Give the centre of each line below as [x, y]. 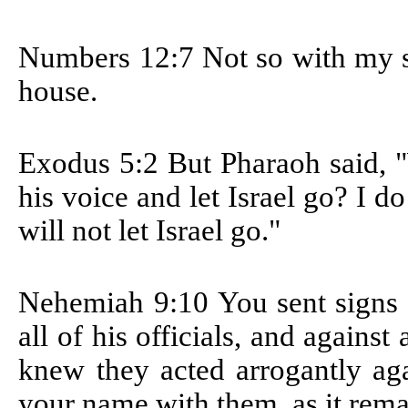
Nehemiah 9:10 [118, 303]
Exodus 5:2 [93, 163]
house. [58, 92]
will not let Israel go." [150, 231]
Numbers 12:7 [111, 58]
